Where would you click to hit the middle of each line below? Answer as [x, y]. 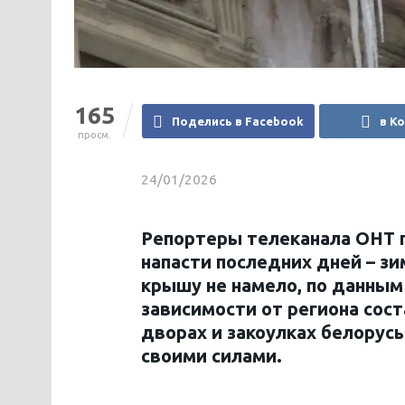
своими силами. [212, 356]
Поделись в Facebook [238, 122]
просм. [94, 135]
